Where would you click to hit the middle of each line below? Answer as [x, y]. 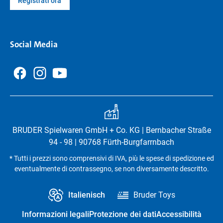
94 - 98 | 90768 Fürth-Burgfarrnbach [111, 142]
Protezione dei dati [122, 214]
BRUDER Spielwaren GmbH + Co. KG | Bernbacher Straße [111, 130]
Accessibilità [179, 214]
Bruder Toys [154, 195]
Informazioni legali [55, 214]
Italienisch [86, 195]
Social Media [34, 44]
